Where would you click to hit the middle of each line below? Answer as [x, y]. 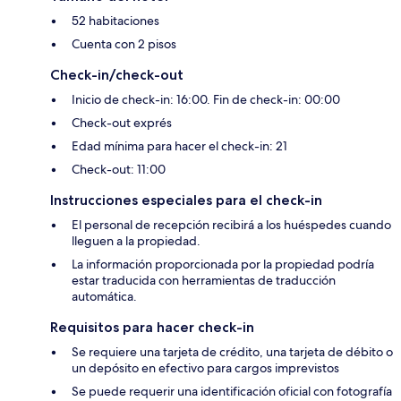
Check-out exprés [122, 123]
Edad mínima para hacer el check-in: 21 [179, 146]
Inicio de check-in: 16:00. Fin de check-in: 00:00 [206, 100]
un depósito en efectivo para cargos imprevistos [205, 368]
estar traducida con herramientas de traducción [204, 281]
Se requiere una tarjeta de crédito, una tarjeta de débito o [232, 352]
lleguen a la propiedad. [136, 241]
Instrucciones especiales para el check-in [186, 200]
